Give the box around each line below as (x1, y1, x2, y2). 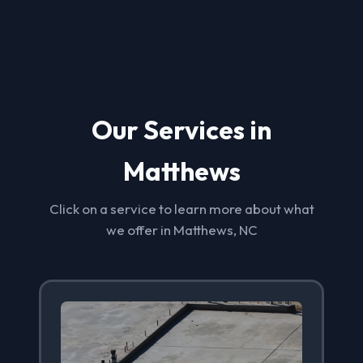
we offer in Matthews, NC (105, 221, 258, 238)
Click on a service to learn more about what (49, 200, 314, 217)
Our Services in (92, 113, 271, 146)
